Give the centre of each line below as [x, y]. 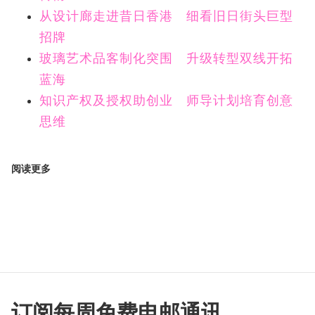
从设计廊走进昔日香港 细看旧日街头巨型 [166, 17]
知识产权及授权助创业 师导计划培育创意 [166, 101]
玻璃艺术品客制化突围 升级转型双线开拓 [166, 59]
